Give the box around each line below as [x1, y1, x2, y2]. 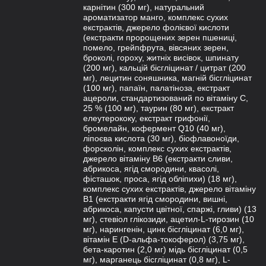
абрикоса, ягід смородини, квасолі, [83, 164, 219, 173]
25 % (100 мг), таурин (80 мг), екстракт [83, 103, 234, 113]
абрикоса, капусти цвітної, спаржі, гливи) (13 [83, 204, 256, 214]
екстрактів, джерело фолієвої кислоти [83, 23, 229, 32]
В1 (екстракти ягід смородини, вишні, [83, 194, 227, 204]
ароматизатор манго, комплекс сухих [83, 12, 228, 22]
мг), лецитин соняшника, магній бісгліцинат [83, 73, 252, 83]
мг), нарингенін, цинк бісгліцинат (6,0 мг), [83, 224, 244, 234]
